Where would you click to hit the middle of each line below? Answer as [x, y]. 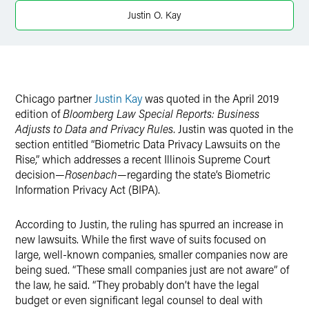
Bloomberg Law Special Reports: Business [161, 113]
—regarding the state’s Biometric [194, 174]
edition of [39, 113]
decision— [40, 174]
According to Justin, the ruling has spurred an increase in [149, 224]
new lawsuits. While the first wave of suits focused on [141, 239]
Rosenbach [91, 174]
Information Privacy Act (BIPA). [88, 189]
